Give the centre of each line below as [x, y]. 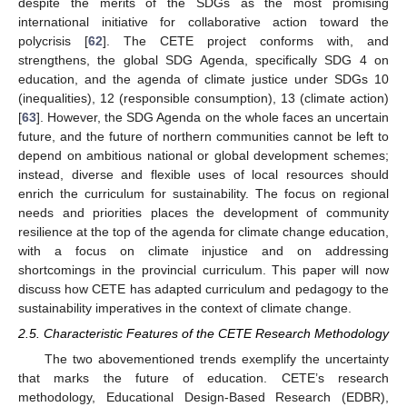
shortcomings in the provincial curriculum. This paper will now [203, 270]
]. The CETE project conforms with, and [246, 41]
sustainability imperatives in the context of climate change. [185, 308]
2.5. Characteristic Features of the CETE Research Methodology [203, 334]
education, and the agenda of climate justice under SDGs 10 [203, 79]
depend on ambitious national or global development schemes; [203, 156]
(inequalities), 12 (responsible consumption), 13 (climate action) [203, 99]
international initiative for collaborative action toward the [203, 22]
